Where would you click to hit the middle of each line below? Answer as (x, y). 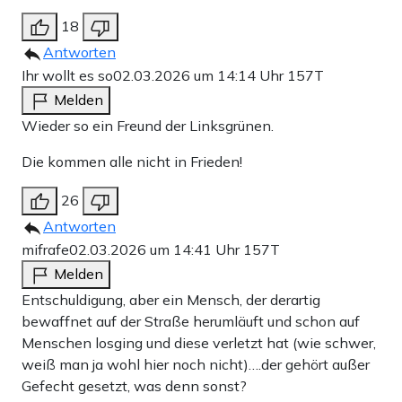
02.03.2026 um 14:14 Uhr (200, 75)
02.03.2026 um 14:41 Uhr (156, 249)
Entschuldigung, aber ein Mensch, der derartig (171, 299)
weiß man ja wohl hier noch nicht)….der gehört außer (196, 364)
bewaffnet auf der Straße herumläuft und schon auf (191, 321)
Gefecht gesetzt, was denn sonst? (134, 385)
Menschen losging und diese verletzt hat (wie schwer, (199, 342)
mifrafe (45, 249)
